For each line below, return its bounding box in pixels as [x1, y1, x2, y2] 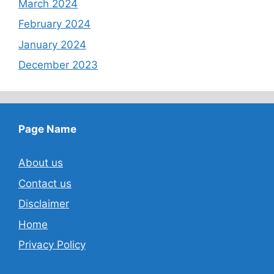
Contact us [18, 177, 72, 190]
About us [18, 157, 63, 169]
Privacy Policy [18, 239, 86, 251]
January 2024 [18, 38, 86, 51]
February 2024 [18, 18, 91, 31]
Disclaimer [18, 198, 69, 210]
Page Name [18, 123, 76, 136]
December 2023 [18, 59, 98, 72]
